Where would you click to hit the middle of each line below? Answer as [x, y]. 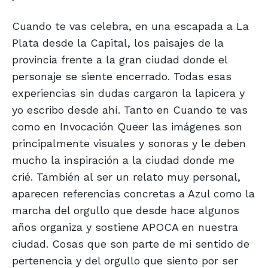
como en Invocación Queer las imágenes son [127, 127]
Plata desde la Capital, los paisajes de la [118, 43]
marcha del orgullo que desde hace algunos [126, 211]
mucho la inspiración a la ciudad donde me [123, 160]
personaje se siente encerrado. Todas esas [122, 77]
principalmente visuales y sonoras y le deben [129, 144]
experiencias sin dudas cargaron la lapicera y [128, 93]
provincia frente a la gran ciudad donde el [120, 60]
